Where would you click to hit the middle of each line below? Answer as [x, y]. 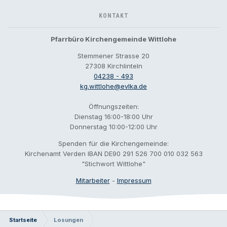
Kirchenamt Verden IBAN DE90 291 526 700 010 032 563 [113, 154]
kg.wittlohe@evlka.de [113, 86]
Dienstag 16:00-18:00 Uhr [113, 117]
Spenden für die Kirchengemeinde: [113, 143]
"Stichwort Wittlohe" [113, 164]
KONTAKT [113, 16]
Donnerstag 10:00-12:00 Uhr [113, 127]
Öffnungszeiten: [113, 106]
